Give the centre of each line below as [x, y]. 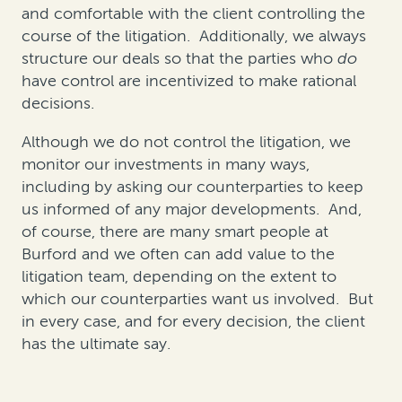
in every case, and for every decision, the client [193, 322]
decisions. [58, 104]
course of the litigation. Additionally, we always [194, 36]
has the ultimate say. [96, 344]
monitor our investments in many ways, [166, 165]
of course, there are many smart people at [175, 232]
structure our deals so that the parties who [179, 59]
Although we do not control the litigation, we [186, 142]
